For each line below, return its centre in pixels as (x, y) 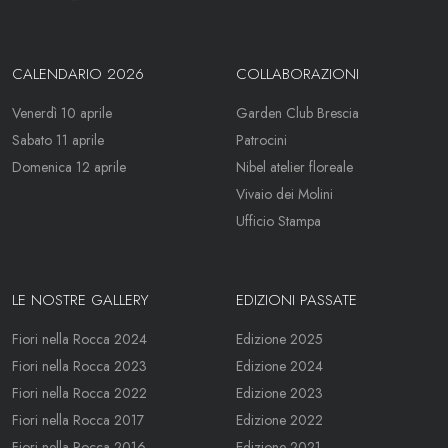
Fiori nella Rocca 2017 (78, 420)
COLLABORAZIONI (297, 74)
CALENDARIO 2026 (78, 74)
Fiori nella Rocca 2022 (79, 393)
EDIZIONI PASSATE (296, 300)
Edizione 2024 (279, 366)
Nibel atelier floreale (294, 167)
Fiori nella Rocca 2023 (79, 366)
